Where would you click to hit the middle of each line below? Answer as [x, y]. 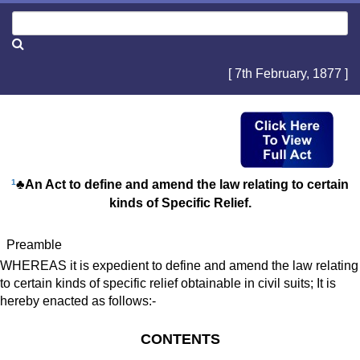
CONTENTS [180, 340]
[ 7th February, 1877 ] [288, 74]
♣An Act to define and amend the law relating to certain [182, 185]
